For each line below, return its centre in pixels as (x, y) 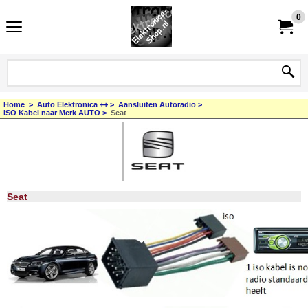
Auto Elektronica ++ (73, 104)
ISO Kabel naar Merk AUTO (52, 113)
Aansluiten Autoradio (157, 104)
